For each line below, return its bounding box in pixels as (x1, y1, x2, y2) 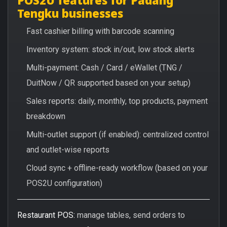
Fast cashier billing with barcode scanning (26, 26, 174, 36)
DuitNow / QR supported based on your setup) (26, 78, 191, 88)
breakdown (26, 111, 65, 121)
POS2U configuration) (26, 178, 102, 188)
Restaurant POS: (17, 210, 75, 220)
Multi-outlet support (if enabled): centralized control (26, 129, 209, 139)
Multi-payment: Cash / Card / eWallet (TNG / (26, 62, 182, 72)
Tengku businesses (17, 5, 123, 21)
